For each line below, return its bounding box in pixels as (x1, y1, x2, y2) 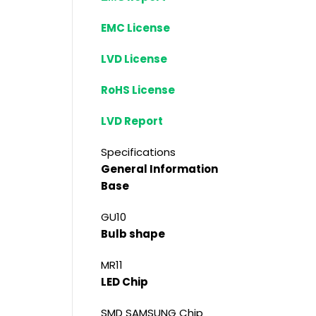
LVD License (101, 51, 167, 67)
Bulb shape (101, 226, 165, 242)
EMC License (101, 20, 170, 36)
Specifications (101, 145, 176, 160)
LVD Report (101, 114, 163, 129)
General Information (101, 162, 218, 177)
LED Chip (101, 274, 148, 290)
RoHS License (101, 83, 175, 98)
